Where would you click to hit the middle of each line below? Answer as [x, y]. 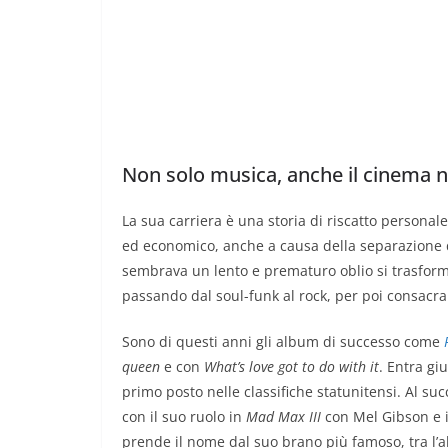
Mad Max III [285, 416]
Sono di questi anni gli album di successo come [283, 341]
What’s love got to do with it [291, 366]
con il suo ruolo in [184, 416]
